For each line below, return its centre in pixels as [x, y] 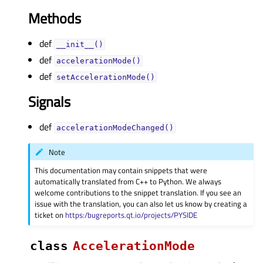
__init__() [80, 45]
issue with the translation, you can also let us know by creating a [141, 203]
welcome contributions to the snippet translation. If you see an [138, 192]
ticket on [50, 215]
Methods [55, 18]
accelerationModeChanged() [115, 128]
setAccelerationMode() [105, 77]
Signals [49, 102]
